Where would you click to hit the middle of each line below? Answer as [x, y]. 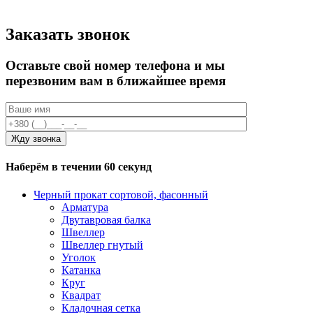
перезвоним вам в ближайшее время [116, 81]
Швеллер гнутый [102, 245]
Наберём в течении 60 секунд [79, 167]
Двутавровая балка [106, 219]
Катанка [81, 270]
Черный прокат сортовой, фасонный [121, 194]
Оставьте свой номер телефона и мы [115, 66]
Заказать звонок [68, 35]
